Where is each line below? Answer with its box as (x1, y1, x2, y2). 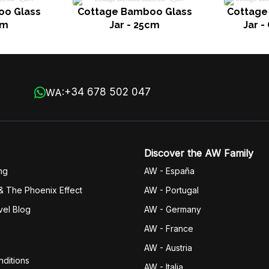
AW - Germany (144, 204, 201, 214)
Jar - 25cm (109, 19, 160, 31)
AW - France (144, 223, 193, 234)
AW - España (144, 166, 195, 176)
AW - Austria (144, 243, 192, 253)
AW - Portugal (144, 185, 199, 195)
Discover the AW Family (144, 147, 253, 159)
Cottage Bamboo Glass (77, 6, 192, 17)
